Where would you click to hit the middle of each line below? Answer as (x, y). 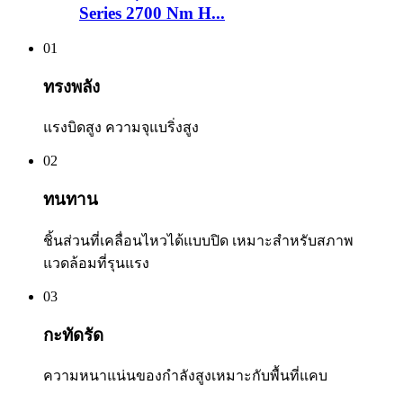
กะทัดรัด (73, 335)
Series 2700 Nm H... (152, 13)
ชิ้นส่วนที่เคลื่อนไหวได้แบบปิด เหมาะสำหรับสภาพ (198, 240)
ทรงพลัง (72, 86)
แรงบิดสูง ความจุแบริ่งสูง (121, 128)
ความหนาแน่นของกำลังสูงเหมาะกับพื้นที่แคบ (185, 376)
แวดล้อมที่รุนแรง (96, 263)
